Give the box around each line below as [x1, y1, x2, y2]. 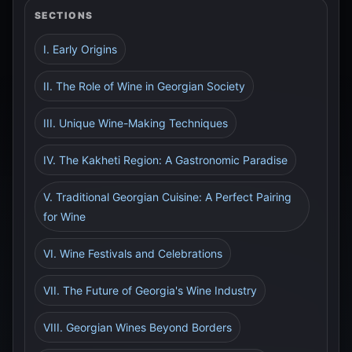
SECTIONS [35, 9, 93, 21]
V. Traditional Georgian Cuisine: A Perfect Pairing [43, 190, 291, 203]
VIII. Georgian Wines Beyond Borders [43, 321, 232, 334]
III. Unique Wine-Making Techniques [43, 116, 228, 130]
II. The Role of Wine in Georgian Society [43, 79, 245, 93]
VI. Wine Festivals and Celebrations [43, 247, 222, 260]
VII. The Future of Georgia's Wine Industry [43, 284, 257, 297]
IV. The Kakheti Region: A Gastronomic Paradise [43, 153, 288, 167]
